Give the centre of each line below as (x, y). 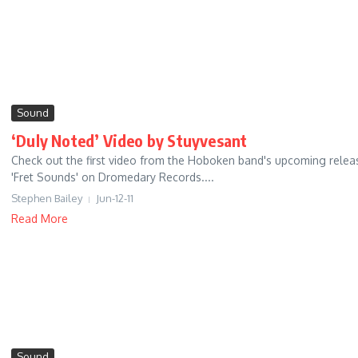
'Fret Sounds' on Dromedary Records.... (113, 177)
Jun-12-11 (115, 199)
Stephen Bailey (47, 199)
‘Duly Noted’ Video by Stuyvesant (129, 141)
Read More (40, 219)
